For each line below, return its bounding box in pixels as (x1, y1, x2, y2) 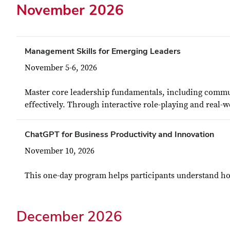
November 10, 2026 (25, 146, 94, 156)
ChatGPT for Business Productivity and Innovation (25, 129, 214, 140)
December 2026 (16, 207, 122, 225)
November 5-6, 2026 (25, 63, 97, 73)
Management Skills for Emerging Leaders (25, 46, 181, 56)
